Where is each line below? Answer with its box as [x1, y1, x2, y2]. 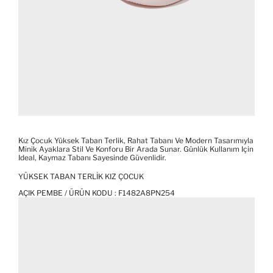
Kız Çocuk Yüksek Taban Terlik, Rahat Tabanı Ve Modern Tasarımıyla [18, 136, 253, 146]
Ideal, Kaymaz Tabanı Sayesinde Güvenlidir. [18, 153, 166, 163]
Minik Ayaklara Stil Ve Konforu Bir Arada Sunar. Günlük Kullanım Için [18, 144, 253, 154]
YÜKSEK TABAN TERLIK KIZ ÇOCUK [18, 172, 144, 182]
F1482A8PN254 [118, 188, 175, 198]
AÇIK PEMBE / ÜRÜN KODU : [18, 188, 118, 198]
